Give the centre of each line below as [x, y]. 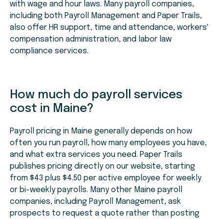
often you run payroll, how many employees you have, [108, 143]
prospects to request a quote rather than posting [105, 214]
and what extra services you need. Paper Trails [96, 155]
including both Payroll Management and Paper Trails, [106, 16]
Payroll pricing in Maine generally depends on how [101, 131]
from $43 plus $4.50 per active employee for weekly [106, 178]
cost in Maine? [52, 109]
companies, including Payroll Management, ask [95, 202]
